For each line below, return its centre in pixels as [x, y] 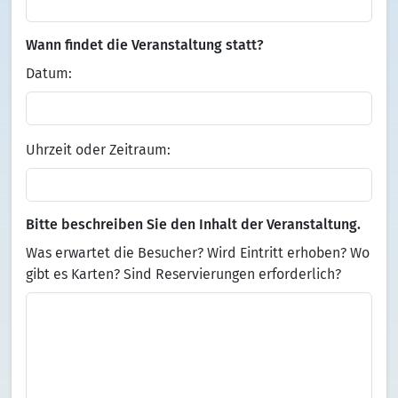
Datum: [49, 73]
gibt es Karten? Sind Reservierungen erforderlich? [183, 274]
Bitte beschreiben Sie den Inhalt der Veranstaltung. [193, 224]
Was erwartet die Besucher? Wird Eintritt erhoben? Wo [198, 253]
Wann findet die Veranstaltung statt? [145, 45]
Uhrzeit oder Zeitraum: [98, 150]
